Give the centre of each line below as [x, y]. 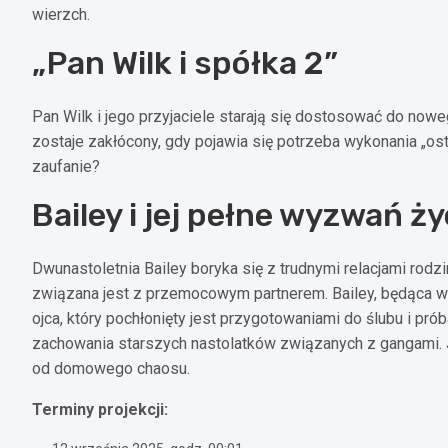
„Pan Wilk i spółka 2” [185, 62]
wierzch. [61, 14]
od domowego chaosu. [111, 368]
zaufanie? [66, 166]
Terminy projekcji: [100, 409]
